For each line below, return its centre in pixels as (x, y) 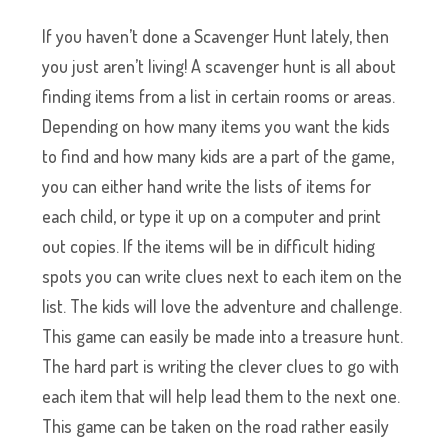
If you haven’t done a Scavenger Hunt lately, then (216, 36)
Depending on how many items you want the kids (216, 126)
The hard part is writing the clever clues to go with (221, 366)
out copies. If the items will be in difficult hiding (209, 246)
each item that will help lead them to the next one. (221, 396)
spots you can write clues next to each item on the (222, 276)
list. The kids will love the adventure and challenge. (222, 306)
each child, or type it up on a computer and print (212, 216)
